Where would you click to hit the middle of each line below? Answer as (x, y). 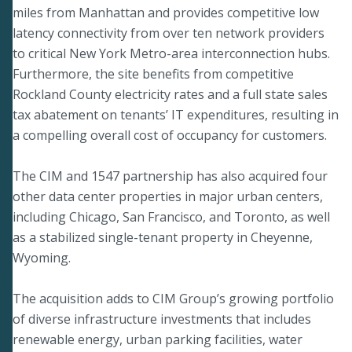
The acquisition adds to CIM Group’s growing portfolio (173, 298)
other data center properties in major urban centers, (168, 196)
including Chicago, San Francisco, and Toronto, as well (171, 216)
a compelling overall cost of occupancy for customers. (170, 135)
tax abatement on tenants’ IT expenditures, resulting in (176, 114)
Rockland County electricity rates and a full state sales (170, 94)
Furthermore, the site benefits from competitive (153, 73)
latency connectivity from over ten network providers (169, 33)
